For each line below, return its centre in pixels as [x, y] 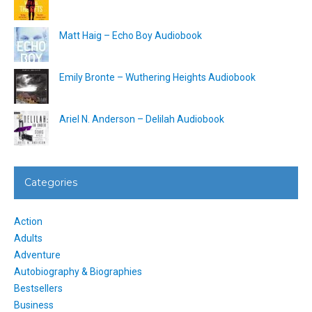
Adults [28, 239]
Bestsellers [38, 289]
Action [28, 222]
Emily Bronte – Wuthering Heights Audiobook [157, 78]
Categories [51, 183]
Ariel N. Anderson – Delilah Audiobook [142, 119]
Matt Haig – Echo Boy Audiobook [131, 36]
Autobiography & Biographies [78, 272]
